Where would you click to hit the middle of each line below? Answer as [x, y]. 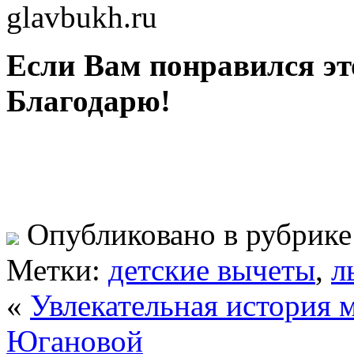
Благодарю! [88, 100]
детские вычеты [212, 269]
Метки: [57, 269]
